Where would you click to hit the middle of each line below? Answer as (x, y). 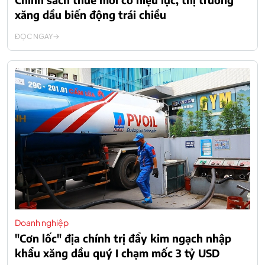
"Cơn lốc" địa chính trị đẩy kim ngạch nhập (123, 238)
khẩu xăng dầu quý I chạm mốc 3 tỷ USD (117, 253)
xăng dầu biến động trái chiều (91, 14)
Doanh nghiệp (42, 222)
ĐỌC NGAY (34, 36)
